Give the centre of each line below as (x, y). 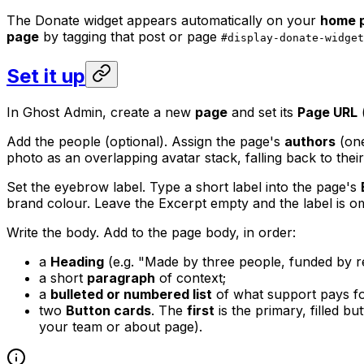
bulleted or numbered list (131, 295)
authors (310, 142)
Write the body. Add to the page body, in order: (151, 233)
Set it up (46, 76)
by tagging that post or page (130, 37)
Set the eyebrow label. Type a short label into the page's (184, 187)
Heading (77, 262)
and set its (262, 113)
